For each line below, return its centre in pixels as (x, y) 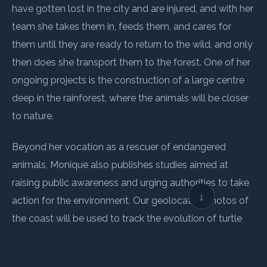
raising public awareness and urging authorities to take (131, 183)
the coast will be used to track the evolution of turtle (127, 219)
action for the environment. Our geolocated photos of (130, 201)
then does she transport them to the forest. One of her (131, 63)
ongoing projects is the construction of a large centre (128, 80)
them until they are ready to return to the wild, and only (132, 45)
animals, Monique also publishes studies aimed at (120, 165)
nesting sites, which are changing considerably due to (129, 237)
